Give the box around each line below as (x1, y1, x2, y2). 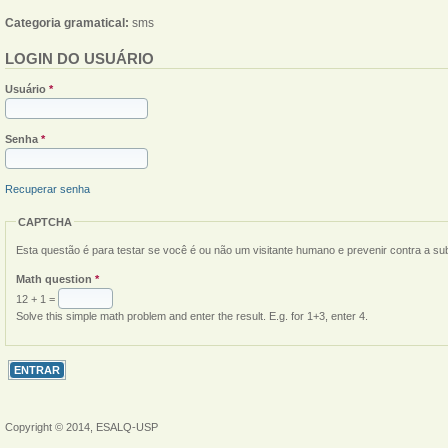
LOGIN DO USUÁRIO (5, 49, 154, 67)
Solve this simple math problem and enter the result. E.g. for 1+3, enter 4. (16, 310, 368, 323)
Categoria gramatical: (5, 15, 132, 30)
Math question (16, 273, 95, 286)
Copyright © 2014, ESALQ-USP (5, 421, 158, 434)
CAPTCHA (18, 215, 72, 228)
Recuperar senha (5, 182, 90, 195)
